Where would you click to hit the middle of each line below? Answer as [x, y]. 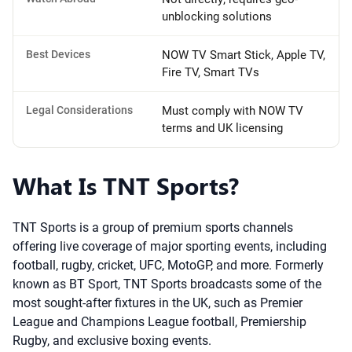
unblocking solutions [217, 16]
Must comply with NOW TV [233, 111]
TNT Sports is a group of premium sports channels [153, 227]
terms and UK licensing [222, 128]
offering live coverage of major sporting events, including [170, 246]
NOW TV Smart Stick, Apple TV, [244, 55]
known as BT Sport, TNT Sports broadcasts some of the [167, 284]
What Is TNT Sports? [126, 185]
